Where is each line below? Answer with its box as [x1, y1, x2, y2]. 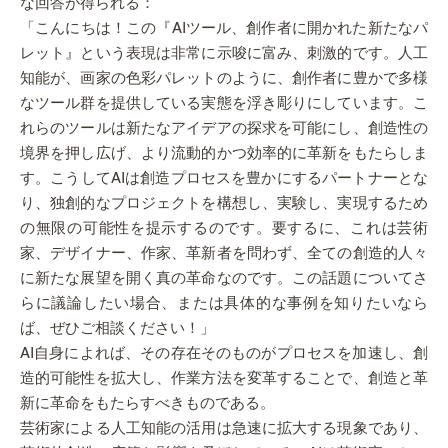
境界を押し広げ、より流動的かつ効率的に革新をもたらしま [20, 146, 428, 161]
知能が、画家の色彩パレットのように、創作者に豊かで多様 [20, 71, 428, 86]
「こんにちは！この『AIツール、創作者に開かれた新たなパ [20, 21, 428, 36]
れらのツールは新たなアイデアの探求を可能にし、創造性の [20, 121, 428, 136]
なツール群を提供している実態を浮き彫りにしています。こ [20, 96, 428, 111]
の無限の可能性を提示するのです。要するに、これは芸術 [20, 221, 428, 236]
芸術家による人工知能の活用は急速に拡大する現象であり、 [20, 421, 428, 436]
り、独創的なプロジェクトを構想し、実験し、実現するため [20, 196, 428, 211]
